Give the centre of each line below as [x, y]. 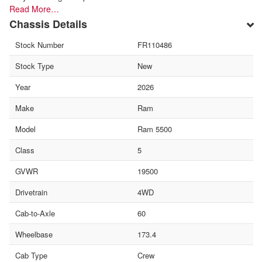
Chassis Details [48, 24]
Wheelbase [34, 234]
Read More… [34, 8]
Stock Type [35, 65]
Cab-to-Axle [35, 213]
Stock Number [39, 44]
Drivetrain [31, 192]
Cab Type [31, 255]
